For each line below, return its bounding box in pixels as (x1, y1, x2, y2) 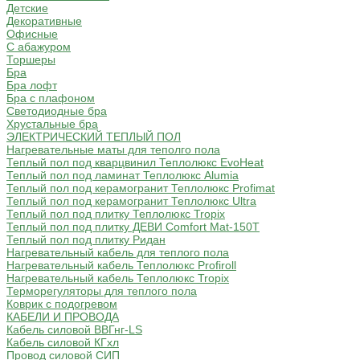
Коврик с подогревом (6, 297, 117, 311)
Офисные (6, 27, 58, 41)
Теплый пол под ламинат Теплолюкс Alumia (6, 169, 239, 182)
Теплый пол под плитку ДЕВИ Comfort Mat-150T (6, 220, 260, 234)
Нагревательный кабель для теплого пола (6, 246, 229, 260)
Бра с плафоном (6, 92, 95, 105)
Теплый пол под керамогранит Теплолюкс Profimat (6, 182, 275, 195)
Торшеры (6, 53, 55, 67)
